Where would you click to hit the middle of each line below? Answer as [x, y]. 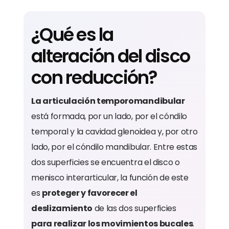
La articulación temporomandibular [108, 101]
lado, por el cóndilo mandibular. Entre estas [114, 147]
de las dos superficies [134, 208]
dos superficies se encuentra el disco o [106, 162]
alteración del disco [111, 56]
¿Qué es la [72, 35]
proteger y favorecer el [90, 193]
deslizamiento [62, 208]
